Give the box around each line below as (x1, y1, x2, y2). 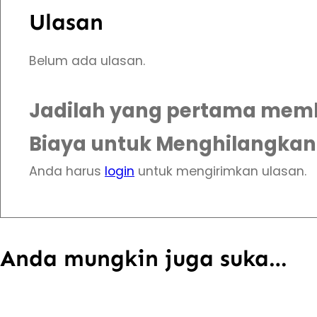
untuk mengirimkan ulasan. (134, 163, 306, 180)
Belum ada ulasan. (29, 52, 145, 70)
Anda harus (29, 163, 105, 180)
